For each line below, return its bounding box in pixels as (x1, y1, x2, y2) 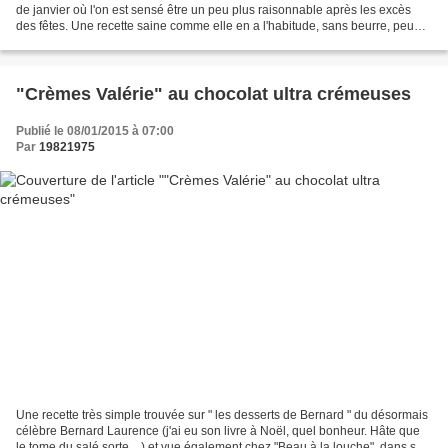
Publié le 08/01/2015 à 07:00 (16, 124, 174, 139)
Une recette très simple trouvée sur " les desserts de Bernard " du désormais (16, 407, 428, 422)
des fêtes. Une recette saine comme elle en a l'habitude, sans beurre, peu (16, 19, 414, 34)
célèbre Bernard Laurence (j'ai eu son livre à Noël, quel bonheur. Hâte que (16, 423, 420, 438)
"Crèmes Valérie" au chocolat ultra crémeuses (16, 84, 411, 105)
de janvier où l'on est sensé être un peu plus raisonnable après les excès (16, 3, 411, 18)
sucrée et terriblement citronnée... (16, 35, 197, 50)
